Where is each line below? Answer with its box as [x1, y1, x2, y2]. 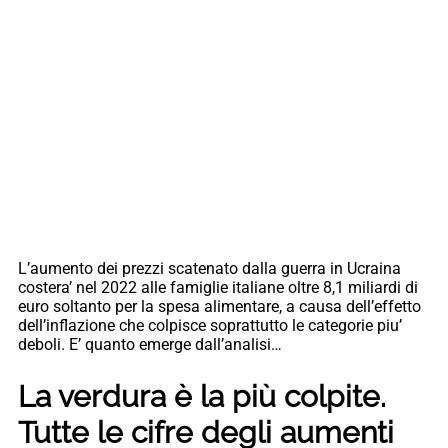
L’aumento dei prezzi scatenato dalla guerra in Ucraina [18, 259, 401, 279]
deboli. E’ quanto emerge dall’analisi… [18, 335, 282, 355]
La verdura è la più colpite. [18, 379, 386, 415]
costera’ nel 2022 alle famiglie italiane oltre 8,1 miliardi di [18, 278, 418, 298]
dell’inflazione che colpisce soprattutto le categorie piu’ [18, 316, 402, 336]
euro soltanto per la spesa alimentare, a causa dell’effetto [18, 297, 421, 317]
